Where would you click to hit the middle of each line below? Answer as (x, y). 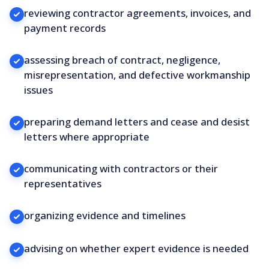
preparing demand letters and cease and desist (137, 121)
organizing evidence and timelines (105, 215)
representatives (63, 183)
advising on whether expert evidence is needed (136, 248)
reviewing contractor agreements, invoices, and (138, 13)
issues (38, 89)
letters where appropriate (87, 136)
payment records (65, 28)
